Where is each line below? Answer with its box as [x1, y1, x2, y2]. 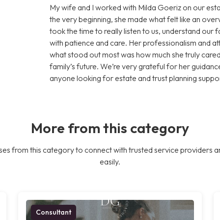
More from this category [31, 118, 189, 137]
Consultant [36, 207, 72, 217]
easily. [100, 156, 120, 166]
